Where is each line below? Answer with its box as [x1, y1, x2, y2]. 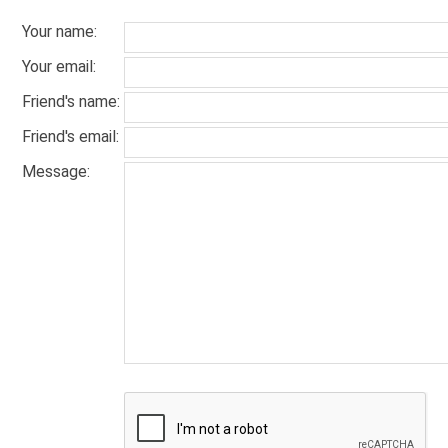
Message [22, 162, 87, 181]
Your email [22, 57, 93, 76]
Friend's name [22, 92, 117, 111]
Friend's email [22, 127, 116, 146]
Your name [22, 22, 94, 41]
